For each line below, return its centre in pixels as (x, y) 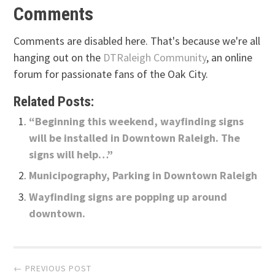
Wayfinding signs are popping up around (128, 196)
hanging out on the (59, 57)
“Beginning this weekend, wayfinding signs (137, 121)
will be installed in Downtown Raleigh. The (135, 137)
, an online (230, 57)
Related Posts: (54, 101)
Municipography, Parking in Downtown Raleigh (143, 176)
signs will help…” (71, 154)
